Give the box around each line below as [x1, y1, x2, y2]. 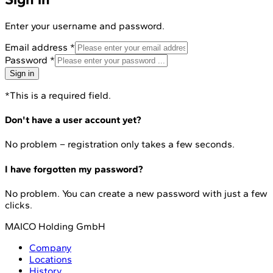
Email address [5, 41, 70, 53]
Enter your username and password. [5, 19, 165, 32]
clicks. [5, 199, 32, 211]
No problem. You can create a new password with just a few [5, 187, 268, 199]
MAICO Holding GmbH [5, 220, 105, 232]
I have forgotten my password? [5, 163, 143, 175]
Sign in [10, 68, 34, 78]
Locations [29, 253, 72, 265]
